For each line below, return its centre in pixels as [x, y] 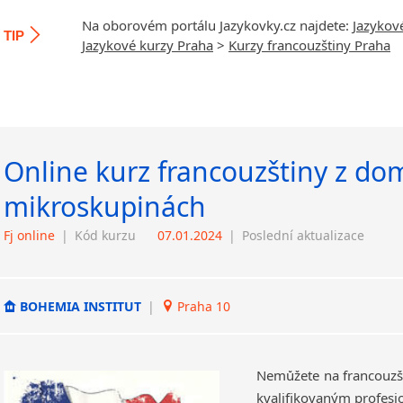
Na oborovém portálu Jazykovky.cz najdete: [217, 25]
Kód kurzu [105, 235]
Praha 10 [202, 306]
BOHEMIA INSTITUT [81, 306]
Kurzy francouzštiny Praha [309, 45]
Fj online [29, 235]
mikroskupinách [105, 206]
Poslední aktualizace [303, 235]
